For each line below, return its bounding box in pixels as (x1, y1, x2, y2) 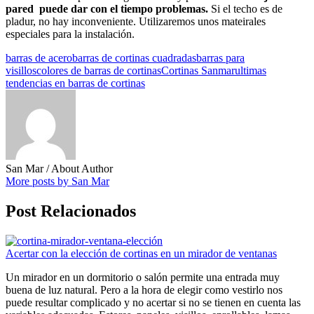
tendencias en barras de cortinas (6, 76, 145, 89)
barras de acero (6, 51, 72, 64)
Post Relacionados (6, 201, 136, 220)
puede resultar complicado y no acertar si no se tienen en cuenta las (6, 296, 301, 308)
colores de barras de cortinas (36, 64, 161, 76)
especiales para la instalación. (6, 27, 135, 40)
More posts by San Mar (6, 175, 109, 187)
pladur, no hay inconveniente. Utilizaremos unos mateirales (6, 15, 266, 27)
